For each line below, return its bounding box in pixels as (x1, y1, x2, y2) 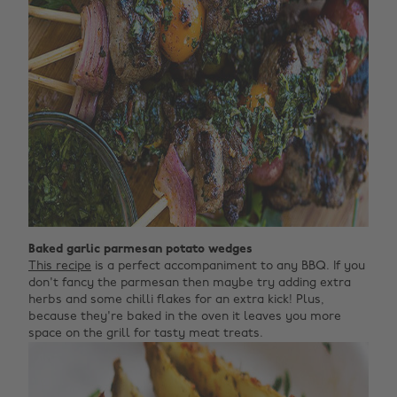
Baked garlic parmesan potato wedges (28, 243, 253, 256)
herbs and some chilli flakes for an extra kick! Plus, (28, 293, 324, 307)
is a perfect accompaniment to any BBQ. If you (91, 260, 365, 273)
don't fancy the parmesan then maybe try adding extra (28, 276, 351, 290)
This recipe (28, 260, 91, 273)
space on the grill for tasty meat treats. (28, 327, 263, 340)
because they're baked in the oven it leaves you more (28, 310, 341, 323)
